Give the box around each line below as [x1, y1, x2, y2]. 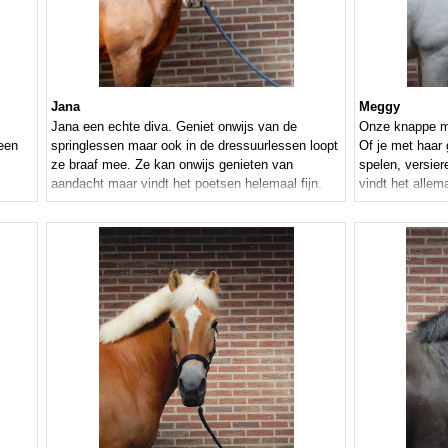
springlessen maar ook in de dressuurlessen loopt [51, 138, 338, 154]
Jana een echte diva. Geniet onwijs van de [51, 119, 297, 135]
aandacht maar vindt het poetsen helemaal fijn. [51, 176, 322, 192]
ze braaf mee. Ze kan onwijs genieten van [51, 157, 293, 173]
